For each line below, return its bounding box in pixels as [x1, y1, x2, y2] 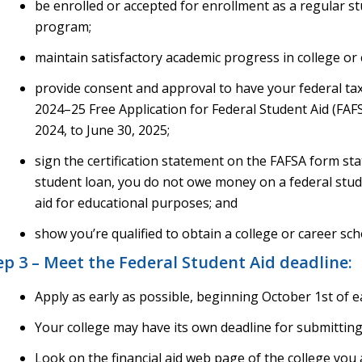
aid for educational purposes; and [34, 193, 238, 212]
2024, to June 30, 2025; [34, 120, 170, 139]
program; [34, 17, 91, 36]
